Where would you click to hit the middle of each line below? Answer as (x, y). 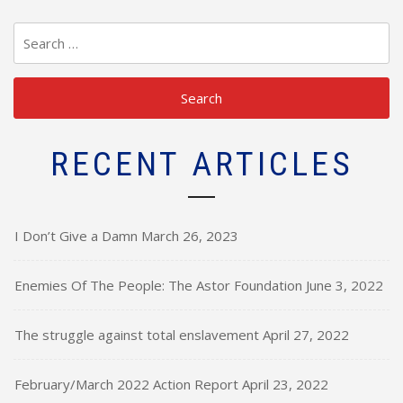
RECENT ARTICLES (201, 163)
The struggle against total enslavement (137, 334)
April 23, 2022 (285, 384)
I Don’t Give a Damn (76, 235)
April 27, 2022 (306, 334)
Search (36, 33)
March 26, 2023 (190, 235)
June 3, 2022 (345, 285)
